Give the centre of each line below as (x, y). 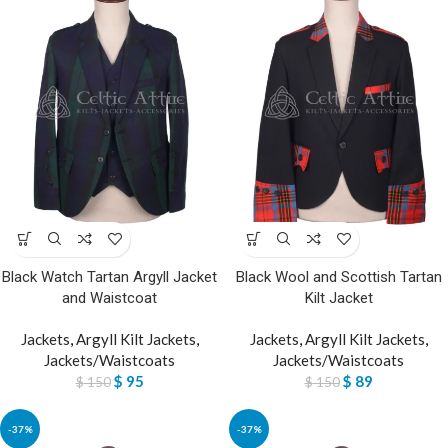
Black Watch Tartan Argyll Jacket (109, 276)
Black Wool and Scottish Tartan (338, 276)
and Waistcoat (109, 297)
